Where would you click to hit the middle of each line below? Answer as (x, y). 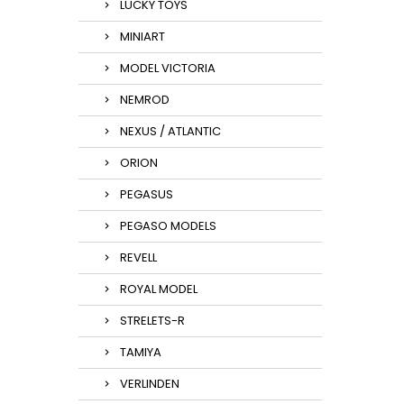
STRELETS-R (152, 321)
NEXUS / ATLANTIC (170, 131)
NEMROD (145, 100)
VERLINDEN (150, 384)
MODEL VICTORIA (168, 68)
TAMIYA (141, 352)
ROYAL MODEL (159, 289)
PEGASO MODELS (168, 226)
